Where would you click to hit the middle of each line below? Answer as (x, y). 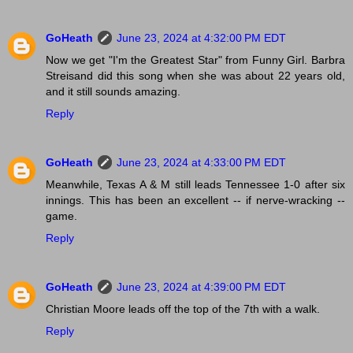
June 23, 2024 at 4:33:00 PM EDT (201, 163)
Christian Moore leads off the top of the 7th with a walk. (183, 309)
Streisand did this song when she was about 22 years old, (195, 76)
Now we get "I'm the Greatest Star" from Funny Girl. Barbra (195, 60)
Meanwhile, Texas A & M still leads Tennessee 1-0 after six (195, 185)
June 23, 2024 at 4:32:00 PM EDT (201, 38)
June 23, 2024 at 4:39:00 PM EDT (201, 287)
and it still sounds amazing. (113, 92)
